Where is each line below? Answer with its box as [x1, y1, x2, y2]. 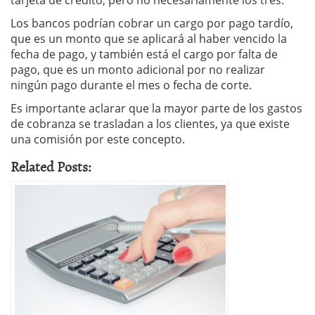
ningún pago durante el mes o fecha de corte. [11, 77, 252, 94]
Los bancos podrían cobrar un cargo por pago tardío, [11, 15, 293, 32]
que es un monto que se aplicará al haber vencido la [11, 31, 287, 47]
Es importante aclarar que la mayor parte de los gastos [11, 101, 302, 117]
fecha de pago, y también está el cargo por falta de [11, 46, 278, 63]
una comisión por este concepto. [11, 131, 185, 148]
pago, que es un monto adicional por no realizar [11, 62, 265, 78]
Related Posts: [11, 155, 91, 177]
